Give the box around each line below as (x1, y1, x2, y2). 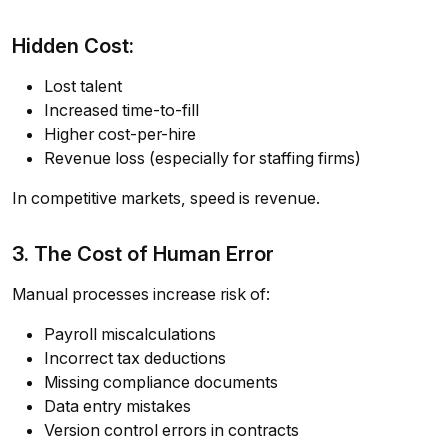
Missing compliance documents (44, 372, 278, 393)
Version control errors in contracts (44, 420, 299, 441)
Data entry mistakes (44, 396, 191, 417)
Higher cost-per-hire (44, 124, 196, 145)
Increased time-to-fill (44, 100, 199, 121)
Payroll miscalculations (44, 324, 216, 345)
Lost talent (44, 76, 122, 97)
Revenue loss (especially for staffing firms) (44, 148, 361, 169)
